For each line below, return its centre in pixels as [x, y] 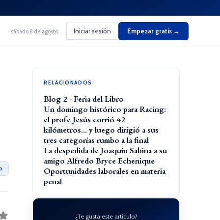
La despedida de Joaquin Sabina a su [105, 150]
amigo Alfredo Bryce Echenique [99, 161]
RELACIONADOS [68, 82]
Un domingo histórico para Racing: [105, 109]
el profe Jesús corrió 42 [84, 119]
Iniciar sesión [92, 31]
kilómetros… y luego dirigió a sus [101, 130]
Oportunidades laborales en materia [105, 171]
